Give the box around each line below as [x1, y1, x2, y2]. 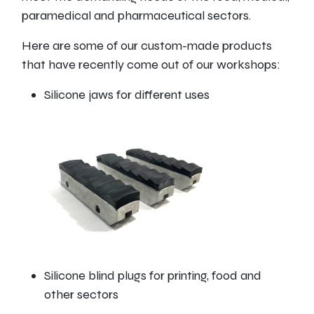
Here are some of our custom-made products [21, 37, 272, 53]
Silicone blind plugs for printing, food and [43, 267, 261, 283]
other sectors [43, 286, 118, 302]
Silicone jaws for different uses [43, 86, 210, 102]
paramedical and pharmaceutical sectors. [21, 7, 251, 23]
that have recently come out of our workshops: [21, 56, 280, 72]
